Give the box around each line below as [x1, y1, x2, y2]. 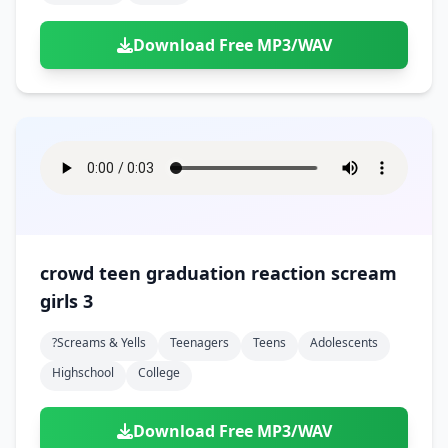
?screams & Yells [52, 334, 146, 351]
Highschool [52, 364, 114, 381]
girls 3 [40, 289, 93, 313]
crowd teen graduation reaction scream [40, 261, 99, 285]
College [138, 364, 180, 381]
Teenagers [170, 334, 229, 351]
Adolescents [310, 334, 378, 351]
